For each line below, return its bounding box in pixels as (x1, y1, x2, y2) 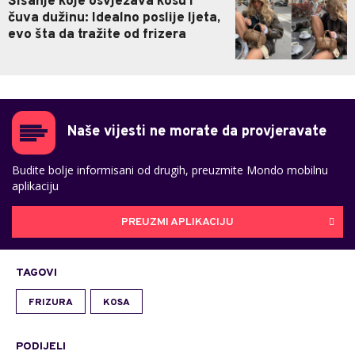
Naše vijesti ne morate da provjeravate (67, 123, 326, 142)
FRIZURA (29, 296, 73, 310)
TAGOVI (16, 266, 57, 281)
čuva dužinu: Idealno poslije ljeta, (8, 10, 220, 28)
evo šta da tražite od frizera (8, 26, 186, 44)
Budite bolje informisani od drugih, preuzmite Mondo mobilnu (12, 162, 328, 178)
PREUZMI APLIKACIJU (121, 215, 234, 229)
